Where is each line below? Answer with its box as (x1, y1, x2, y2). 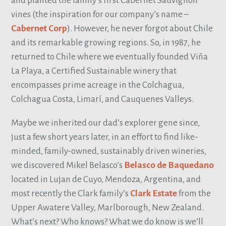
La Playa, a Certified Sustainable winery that (11, 66, 177, 76)
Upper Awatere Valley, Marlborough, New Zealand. (11, 203, 204, 213)
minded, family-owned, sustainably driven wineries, (11, 146, 207, 156)
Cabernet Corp (11, 23, 68, 33)
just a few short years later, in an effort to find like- (11, 132, 199, 142)
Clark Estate (130, 189, 178, 199)
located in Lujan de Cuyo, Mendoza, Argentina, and (11, 175, 201, 185)
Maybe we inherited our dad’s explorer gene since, (11, 118, 200, 128)
